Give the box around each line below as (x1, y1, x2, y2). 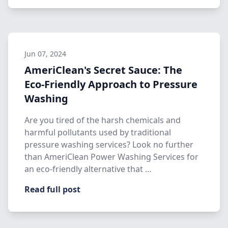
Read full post (24, 184, 80, 195)
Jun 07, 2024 (24, 49, 66, 59)
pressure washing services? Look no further (24, 139, 193, 150)
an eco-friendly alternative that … (24, 163, 152, 175)
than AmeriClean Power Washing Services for (24, 151, 198, 162)
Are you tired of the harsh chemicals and (24, 115, 181, 126)
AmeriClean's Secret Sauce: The (24, 63, 182, 77)
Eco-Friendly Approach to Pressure (24, 77, 197, 91)
